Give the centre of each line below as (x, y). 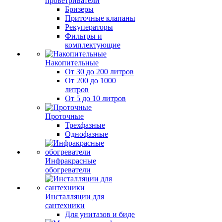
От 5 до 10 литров (95, 98)
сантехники (65, 205)
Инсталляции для (75, 196)
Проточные (64, 116)
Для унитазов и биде (100, 214)
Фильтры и (83, 36)
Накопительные (72, 63)
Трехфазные (85, 125)
